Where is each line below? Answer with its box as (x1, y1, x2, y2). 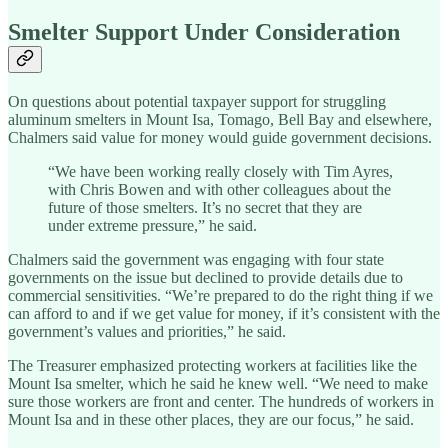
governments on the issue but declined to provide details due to (8, 268, 403, 286)
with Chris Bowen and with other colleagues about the (48, 180, 391, 198)
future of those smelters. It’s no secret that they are (48, 198, 362, 216)
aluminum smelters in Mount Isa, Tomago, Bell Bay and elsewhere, (8, 110, 432, 128)
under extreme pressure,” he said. (48, 216, 257, 234)
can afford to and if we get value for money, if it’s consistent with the (8, 304, 440, 322)
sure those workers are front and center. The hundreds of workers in (8, 392, 434, 410)
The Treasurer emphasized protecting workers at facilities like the (8, 356, 417, 374)
